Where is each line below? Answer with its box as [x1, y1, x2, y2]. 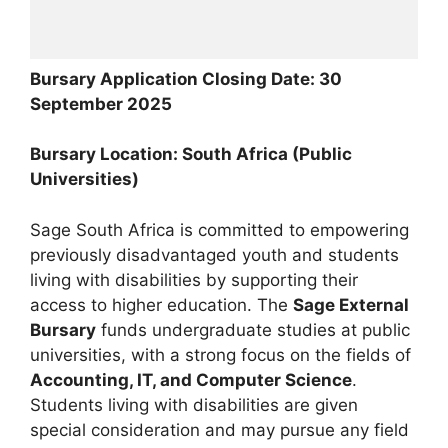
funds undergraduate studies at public [96, 319, 410, 340]
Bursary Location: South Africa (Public [30, 144, 352, 165]
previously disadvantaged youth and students [30, 244, 399, 265]
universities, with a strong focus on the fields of [30, 344, 411, 365]
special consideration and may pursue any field [30, 419, 409, 440]
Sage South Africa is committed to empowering [30, 219, 409, 240]
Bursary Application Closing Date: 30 [30, 68, 342, 89]
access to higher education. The [30, 294, 293, 315]
